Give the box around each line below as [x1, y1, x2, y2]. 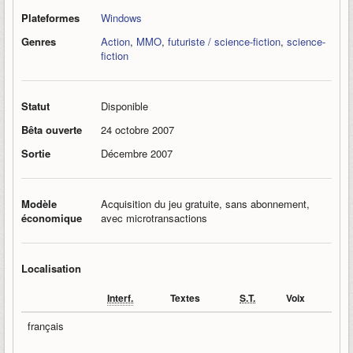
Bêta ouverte [21, 122, 82, 137]
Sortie [21, 146, 50, 161]
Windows [101, 10, 142, 25]
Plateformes [21, 10, 80, 25]
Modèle [21, 196, 57, 211]
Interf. [107, 291, 133, 305]
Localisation [21, 261, 81, 276]
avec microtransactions [101, 210, 207, 225]
